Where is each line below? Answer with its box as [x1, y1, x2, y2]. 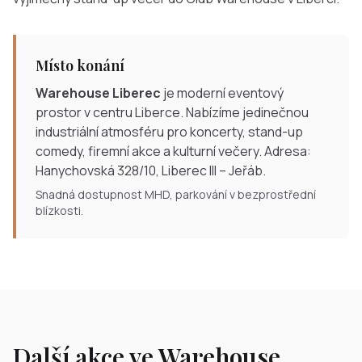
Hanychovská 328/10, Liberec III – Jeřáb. [36, 162, 266, 179]
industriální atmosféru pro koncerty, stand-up [36, 123, 303, 141]
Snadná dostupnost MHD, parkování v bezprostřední [36, 187, 316, 202]
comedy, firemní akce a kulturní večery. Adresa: [36, 142, 311, 160]
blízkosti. [36, 203, 83, 218]
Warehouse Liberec [36, 84, 161, 102]
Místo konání [36, 56, 124, 75]
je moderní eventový [161, 84, 284, 102]
